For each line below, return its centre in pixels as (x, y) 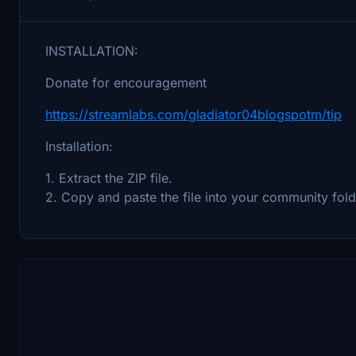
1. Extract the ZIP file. (109, 178)
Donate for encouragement (126, 82)
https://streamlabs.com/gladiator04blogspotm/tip (193, 114)
